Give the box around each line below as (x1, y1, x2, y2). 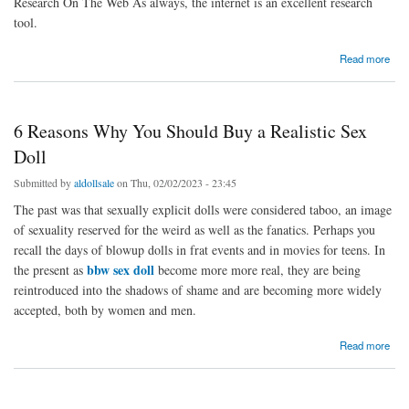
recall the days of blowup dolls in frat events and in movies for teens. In (14, 240, 385, 258)
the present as (14, 260, 87, 278)
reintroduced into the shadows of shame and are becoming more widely (14, 280, 382, 299)
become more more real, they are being (154, 260, 361, 278)
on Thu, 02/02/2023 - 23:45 (114, 174, 236, 190)
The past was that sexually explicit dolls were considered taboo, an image (14, 200, 392, 218)
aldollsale (74, 174, 114, 190)
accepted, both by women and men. (14, 300, 196, 319)
